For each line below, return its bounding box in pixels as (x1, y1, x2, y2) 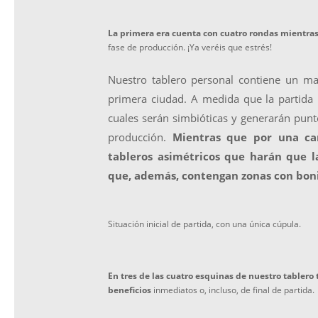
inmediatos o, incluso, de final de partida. (151, 283, 314, 296)
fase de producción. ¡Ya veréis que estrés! (108, 40, 272, 53)
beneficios (108, 283, 151, 296)
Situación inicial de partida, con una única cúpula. (108, 218, 301, 230)
